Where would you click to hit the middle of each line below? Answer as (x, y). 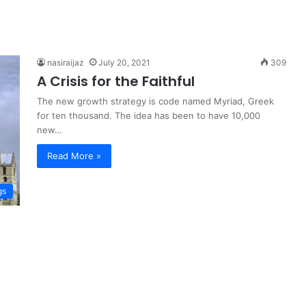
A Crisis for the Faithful (116, 81)
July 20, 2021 (124, 62)
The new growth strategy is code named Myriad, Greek (155, 101)
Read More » (74, 156)
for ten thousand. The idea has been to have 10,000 (149, 115)
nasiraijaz (66, 62)
